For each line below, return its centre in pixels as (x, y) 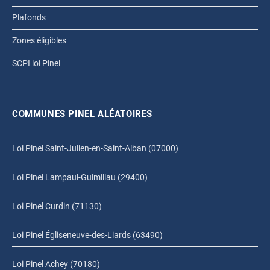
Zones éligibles (39, 41)
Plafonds (29, 18)
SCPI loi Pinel (36, 64)
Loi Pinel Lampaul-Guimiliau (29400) (80, 177)
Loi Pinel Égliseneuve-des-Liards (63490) (87, 235)
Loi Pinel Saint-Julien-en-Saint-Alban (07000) (95, 149)
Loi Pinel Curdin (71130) (57, 206)
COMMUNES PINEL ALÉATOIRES (82, 114)
